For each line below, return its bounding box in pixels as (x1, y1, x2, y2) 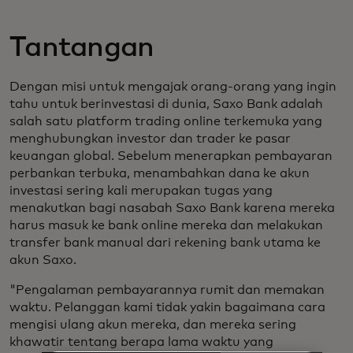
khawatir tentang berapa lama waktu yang (9, 335, 273, 348)
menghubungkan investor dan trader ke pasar (9, 132, 291, 145)
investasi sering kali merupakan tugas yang (9, 184, 273, 197)
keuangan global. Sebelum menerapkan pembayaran (9, 149, 333, 162)
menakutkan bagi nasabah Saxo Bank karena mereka (9, 201, 335, 214)
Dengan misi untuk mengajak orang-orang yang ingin (9, 80, 336, 93)
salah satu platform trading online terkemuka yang (9, 114, 322, 128)
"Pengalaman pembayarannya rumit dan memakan (9, 283, 325, 296)
